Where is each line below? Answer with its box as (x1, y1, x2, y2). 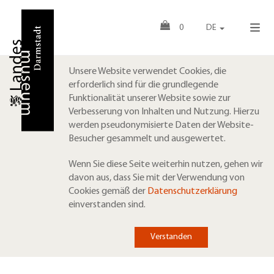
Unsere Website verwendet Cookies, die (68, 67, 226, 76)
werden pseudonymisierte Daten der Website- (68, 120, 254, 130)
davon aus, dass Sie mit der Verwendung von (68, 173, 245, 183)
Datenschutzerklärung (147, 187, 237, 196)
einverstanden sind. (68, 200, 146, 210)
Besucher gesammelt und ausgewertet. (68, 134, 226, 144)
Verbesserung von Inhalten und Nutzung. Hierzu (68, 107, 259, 117)
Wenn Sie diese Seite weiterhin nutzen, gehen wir (68, 160, 263, 169)
